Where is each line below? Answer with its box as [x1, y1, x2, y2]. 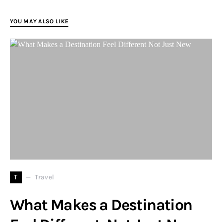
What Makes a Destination [10, 195, 192, 214]
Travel [35, 173, 55, 182]
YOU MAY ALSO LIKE [10, 17, 69, 25]
